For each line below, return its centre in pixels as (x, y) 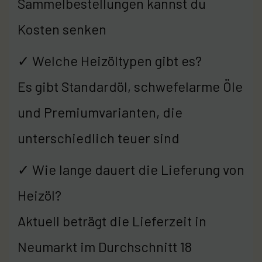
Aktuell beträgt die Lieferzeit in (112, 220)
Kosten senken (62, 29)
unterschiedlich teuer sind (99, 137)
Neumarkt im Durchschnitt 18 (105, 246)
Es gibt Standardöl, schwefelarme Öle (130, 86)
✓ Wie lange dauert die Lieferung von (131, 169)
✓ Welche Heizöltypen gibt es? (110, 60)
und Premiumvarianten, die (100, 112)
